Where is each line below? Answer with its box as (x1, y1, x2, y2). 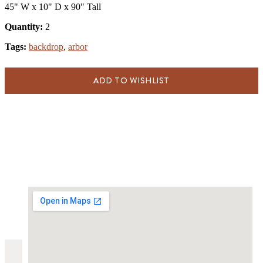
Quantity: (5, 21, 45, 32)
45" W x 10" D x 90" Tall (5, 1, 101, 12)
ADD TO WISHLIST (93, 75, 170, 87)
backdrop (29, 41, 63, 52)
